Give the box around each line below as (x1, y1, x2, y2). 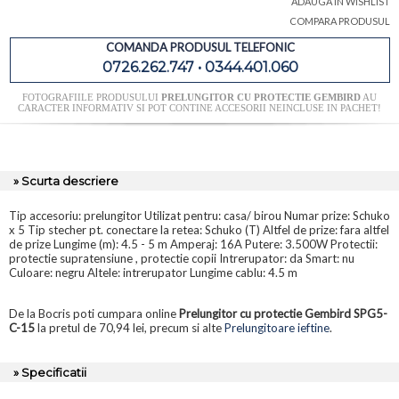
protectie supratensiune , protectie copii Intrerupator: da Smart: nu (9, 251, 354, 266)
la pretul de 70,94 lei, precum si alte (35, 321, 224, 336)
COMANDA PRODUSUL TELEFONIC (105, 40, 295, 55)
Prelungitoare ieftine (224, 321, 330, 336)
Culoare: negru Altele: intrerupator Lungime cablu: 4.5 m (9, 265, 297, 281)
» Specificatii (13, 365, 86, 380)
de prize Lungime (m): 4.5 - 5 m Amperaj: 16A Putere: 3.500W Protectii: (9, 237, 378, 252)
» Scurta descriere (13, 174, 118, 189)
